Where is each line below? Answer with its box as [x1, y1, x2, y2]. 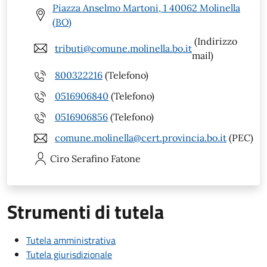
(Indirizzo [192, 35, 237, 47]
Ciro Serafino [50, 152, 108, 164]
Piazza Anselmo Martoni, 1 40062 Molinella [52, 1, 240, 14]
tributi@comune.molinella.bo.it [55, 42, 192, 54]
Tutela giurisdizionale [26, 247, 112, 262]
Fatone [111, 152, 141, 164]
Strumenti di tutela [7, 197, 164, 226]
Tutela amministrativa [26, 232, 116, 247]
